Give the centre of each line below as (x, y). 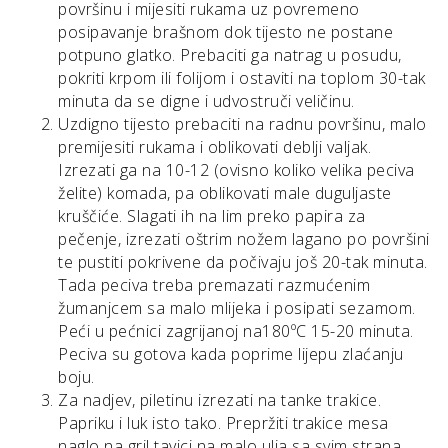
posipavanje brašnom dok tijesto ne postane (225, 32)
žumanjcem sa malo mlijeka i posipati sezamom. (237, 308)
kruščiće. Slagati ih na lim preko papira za (212, 216)
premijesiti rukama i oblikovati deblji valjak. (214, 147)
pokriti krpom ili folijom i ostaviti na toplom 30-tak (242, 78)
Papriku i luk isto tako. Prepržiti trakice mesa (223, 423)
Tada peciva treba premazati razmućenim (214, 285)
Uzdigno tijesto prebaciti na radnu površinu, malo (242, 124)
